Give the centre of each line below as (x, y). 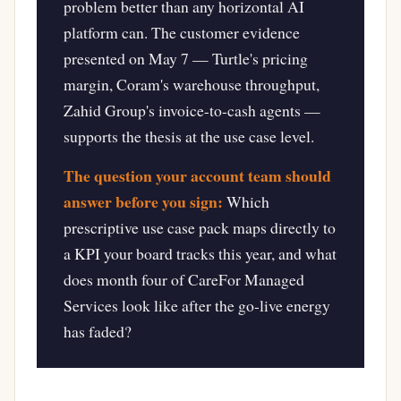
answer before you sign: (144, 201)
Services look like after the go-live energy (197, 305)
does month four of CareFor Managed (184, 279)
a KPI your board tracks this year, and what (200, 253)
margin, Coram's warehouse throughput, (192, 85)
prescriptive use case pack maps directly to (200, 227)
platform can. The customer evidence (182, 33)
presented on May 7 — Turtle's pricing (186, 59)
